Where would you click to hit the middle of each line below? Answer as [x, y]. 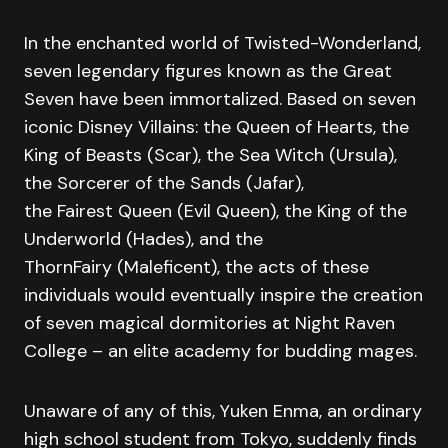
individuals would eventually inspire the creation [223, 294]
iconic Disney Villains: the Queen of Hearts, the [216, 126]
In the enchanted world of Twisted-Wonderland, [222, 42]
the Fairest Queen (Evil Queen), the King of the [215, 210]
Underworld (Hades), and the [143, 238]
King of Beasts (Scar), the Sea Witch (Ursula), [210, 154]
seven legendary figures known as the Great [208, 70]
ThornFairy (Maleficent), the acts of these [196, 266]
